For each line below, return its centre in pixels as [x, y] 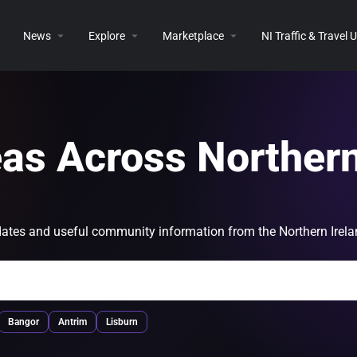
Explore [106, 35]
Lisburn [122, 322]
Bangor [24, 322]
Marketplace [193, 35]
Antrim [73, 322]
